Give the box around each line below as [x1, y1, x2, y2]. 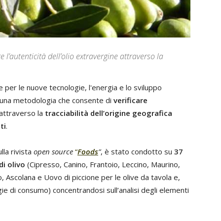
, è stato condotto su [101, 147, 174, 156]
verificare [113, 95, 147, 105]
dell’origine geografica [90, 108, 172, 118]
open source [34, 147, 73, 156]
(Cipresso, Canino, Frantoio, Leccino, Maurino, [27, 159, 180, 169]
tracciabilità [45, 108, 90, 118]
